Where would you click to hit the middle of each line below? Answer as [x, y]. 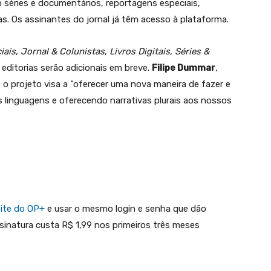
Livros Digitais [140, 51]
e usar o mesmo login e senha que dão [126, 208]
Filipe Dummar [184, 67]
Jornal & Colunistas [63, 51]
